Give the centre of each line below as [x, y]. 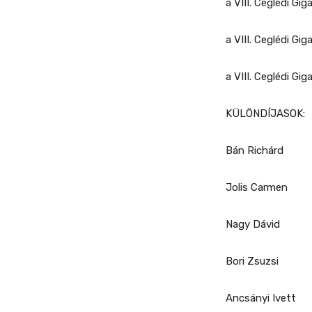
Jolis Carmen [257, 188]
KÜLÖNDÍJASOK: [265, 114]
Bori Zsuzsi [252, 262]
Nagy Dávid [253, 225]
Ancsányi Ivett [261, 298]
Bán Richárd [255, 151]
